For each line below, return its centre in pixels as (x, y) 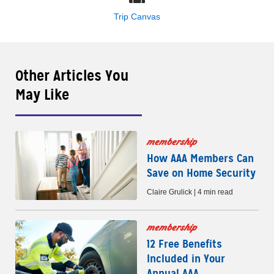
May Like (42, 94)
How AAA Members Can (200, 158)
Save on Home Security (201, 172)
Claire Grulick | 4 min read (190, 192)
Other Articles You (72, 76)
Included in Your (186, 259)
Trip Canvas (137, 16)
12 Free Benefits (184, 244)
